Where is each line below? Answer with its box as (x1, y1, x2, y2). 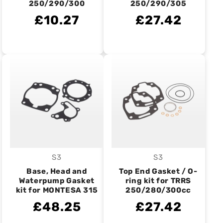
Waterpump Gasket (19, 176, 95, 185)
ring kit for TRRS (125, 176, 192, 185)
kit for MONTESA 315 (15, 186, 98, 195)
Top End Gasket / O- (119, 167, 198, 176)
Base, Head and (26, 167, 87, 176)
